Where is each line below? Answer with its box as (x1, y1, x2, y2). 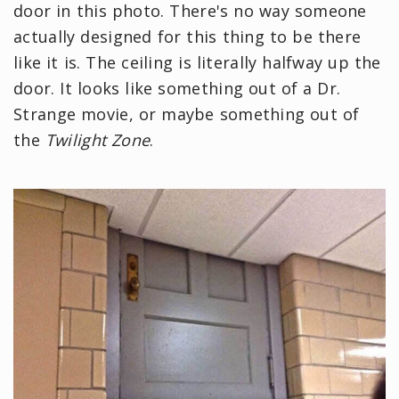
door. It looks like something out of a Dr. (13, 77, 341, 99)
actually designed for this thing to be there (13, 25, 362, 47)
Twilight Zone (45, 128, 151, 151)
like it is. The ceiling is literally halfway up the (13, 51, 381, 73)
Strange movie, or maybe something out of (13, 102, 360, 125)
